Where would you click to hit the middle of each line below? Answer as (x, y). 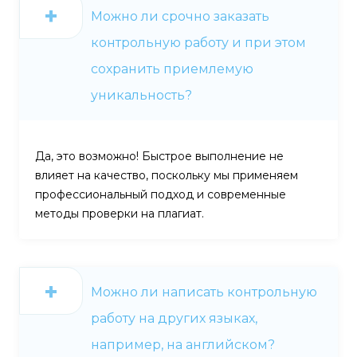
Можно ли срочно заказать (180, 16)
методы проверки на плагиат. (120, 213)
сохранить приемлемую (172, 69)
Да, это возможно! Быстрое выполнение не (159, 156)
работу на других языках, (174, 318)
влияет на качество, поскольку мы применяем (167, 175)
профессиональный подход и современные (161, 194)
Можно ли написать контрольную (204, 292)
